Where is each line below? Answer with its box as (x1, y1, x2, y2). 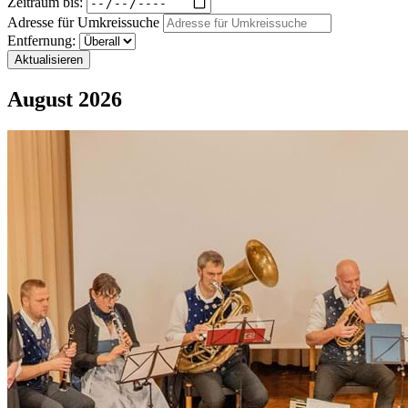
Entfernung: (7, 33, 76, 49)
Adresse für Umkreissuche (7, 15, 159, 31)
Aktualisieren (15, 53, 83, 67)
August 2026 (7, 87, 122, 112)
